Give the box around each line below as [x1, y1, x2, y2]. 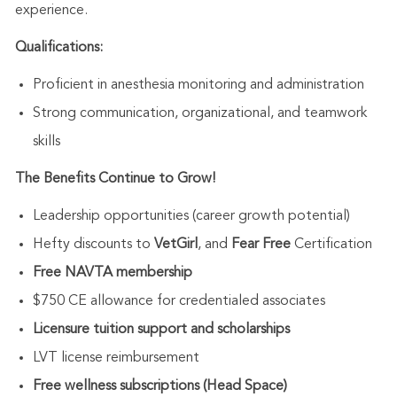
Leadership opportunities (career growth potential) [32, 209, 350, 224]
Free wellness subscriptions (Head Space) [32, 379, 287, 394]
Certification [290, 237, 372, 253]
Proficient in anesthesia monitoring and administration [32, 78, 364, 93]
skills [32, 135, 60, 150]
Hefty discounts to [32, 237, 154, 253]
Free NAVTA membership [32, 266, 192, 281]
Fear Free [230, 237, 291, 253]
